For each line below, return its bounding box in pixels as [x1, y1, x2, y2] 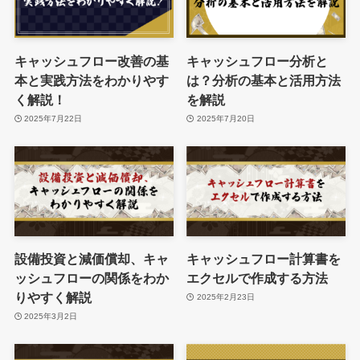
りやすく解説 [14, 289, 92, 305]
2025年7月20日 [196, 114, 255, 124]
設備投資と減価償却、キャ [14, 251, 169, 266]
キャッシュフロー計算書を [186, 251, 342, 266]
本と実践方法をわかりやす [14, 72, 169, 88]
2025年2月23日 [196, 292, 255, 302]
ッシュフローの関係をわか [14, 270, 169, 285]
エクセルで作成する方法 [186, 270, 329, 285]
